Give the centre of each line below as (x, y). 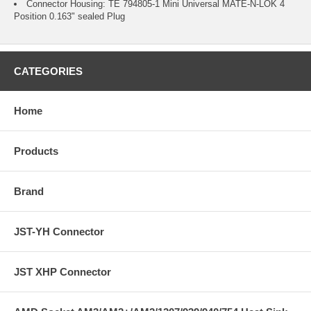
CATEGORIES (48, 72)
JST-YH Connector (59, 232)
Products (36, 151)
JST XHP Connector (62, 272)
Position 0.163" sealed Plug (69, 17)
